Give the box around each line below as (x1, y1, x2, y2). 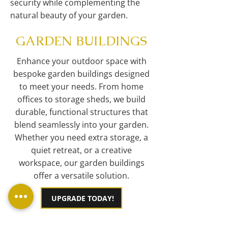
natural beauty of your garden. (10, 10, 128, 21)
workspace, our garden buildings (18, 157, 145, 168)
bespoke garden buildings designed (13, 68, 150, 79)
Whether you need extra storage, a (15, 132, 148, 143)
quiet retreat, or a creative (31, 145, 132, 156)
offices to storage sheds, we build (17, 94, 146, 105)
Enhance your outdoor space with (16, 55, 147, 67)
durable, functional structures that (15, 106, 148, 118)
